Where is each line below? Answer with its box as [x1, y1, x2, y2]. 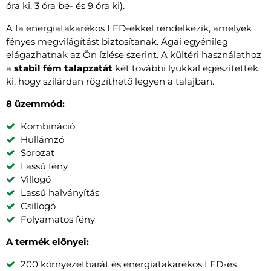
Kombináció [21, 120, 75, 132]
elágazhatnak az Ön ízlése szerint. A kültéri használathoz [6, 48, 261, 60]
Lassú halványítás [21, 186, 99, 198]
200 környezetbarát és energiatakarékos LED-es [21, 258, 237, 270]
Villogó [21, 173, 51, 185]
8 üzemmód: [6, 97, 65, 109]
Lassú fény [21, 160, 68, 172]
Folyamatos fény [21, 213, 95, 225]
